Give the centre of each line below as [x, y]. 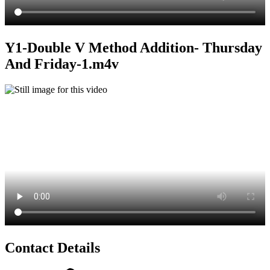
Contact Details [52, 247]
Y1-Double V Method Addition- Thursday [133, 47]
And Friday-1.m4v [62, 64]
